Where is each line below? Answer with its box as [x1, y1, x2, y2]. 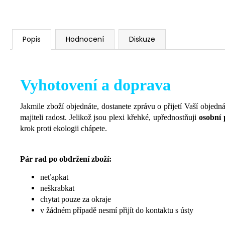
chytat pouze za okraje [40, 195, 111, 204]
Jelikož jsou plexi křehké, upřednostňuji [69, 113, 199, 122]
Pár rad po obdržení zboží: [20, 155, 111, 164]
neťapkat [40, 173, 68, 182]
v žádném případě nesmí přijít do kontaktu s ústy [40, 206, 193, 215]
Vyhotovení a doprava [20, 76, 171, 94]
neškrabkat [40, 184, 74, 193]
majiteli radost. [20, 113, 69, 122]
